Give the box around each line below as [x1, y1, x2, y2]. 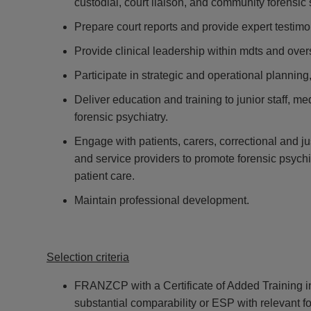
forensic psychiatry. [74, 110, 168, 123]
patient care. [74, 169, 135, 182]
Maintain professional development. [74, 194, 249, 206]
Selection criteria [47, 251, 129, 263]
